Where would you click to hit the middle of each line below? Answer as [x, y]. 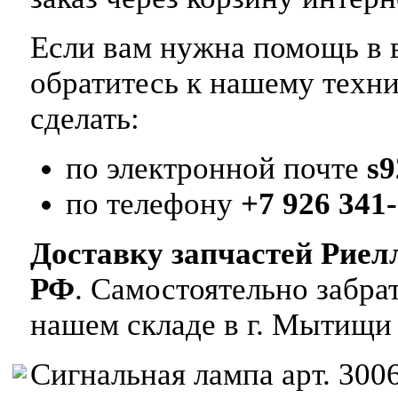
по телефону [153, 204]
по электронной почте [216, 168]
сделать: [85, 119]
